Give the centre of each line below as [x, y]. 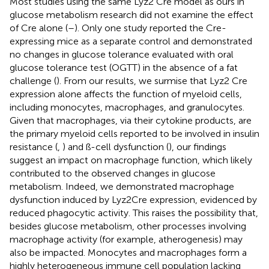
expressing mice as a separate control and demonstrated [131, 41]
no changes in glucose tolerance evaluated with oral [122, 54]
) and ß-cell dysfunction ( [116, 147]
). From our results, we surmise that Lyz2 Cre [152, 80]
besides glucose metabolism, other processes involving [128, 226]
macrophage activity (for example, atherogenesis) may [126, 239]
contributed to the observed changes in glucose [113, 173]
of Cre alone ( [39, 28]
